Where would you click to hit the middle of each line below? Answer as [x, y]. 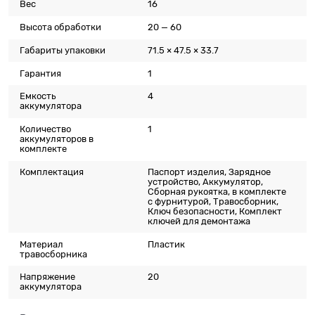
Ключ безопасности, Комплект [215, 211]
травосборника [54, 254]
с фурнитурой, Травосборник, [213, 201]
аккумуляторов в [57, 139]
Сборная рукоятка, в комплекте [217, 191]
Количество [46, 129]
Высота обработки [61, 27]
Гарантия [41, 73]
